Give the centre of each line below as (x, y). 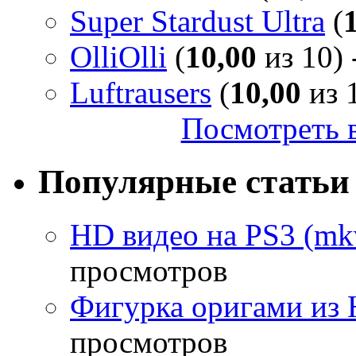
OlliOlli (118, 56)
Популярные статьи (194, 181)
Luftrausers (141, 92)
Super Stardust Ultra (197, 21)
